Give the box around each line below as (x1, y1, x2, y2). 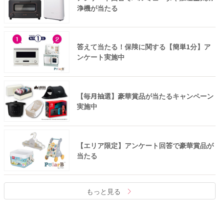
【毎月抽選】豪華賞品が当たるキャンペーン (76, 90, 214, 101)
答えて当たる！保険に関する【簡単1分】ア (76, 42, 211, 52)
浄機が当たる (76, 2, 118, 13)
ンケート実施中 (76, 52, 125, 62)
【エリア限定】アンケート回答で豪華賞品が (76, 140, 214, 150)
